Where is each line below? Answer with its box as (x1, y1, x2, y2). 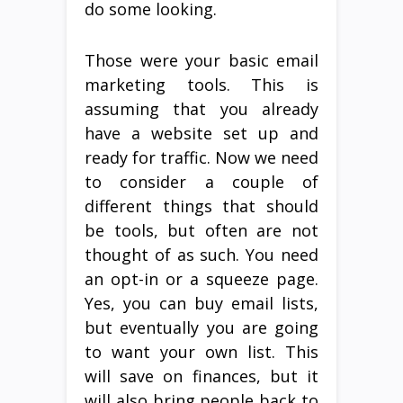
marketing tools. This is (85, 73, 318, 95)
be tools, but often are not (85, 219, 318, 241)
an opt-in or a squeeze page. (85, 267, 318, 290)
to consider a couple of (85, 170, 318, 193)
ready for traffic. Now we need (85, 146, 318, 168)
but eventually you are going (85, 316, 318, 338)
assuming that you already (85, 97, 318, 120)
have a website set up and (85, 121, 318, 144)
